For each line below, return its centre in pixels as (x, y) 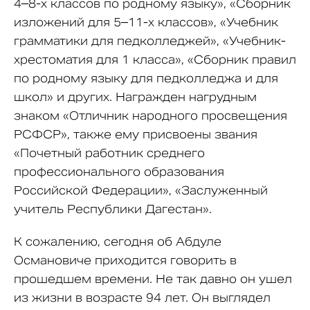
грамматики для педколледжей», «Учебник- (150, 41)
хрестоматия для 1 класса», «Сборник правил (155, 60)
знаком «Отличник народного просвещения (151, 116)
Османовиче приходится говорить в (125, 261)
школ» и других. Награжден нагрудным (135, 97)
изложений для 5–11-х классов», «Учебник (146, 22)
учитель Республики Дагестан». (113, 209)
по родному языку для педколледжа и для (146, 79)
